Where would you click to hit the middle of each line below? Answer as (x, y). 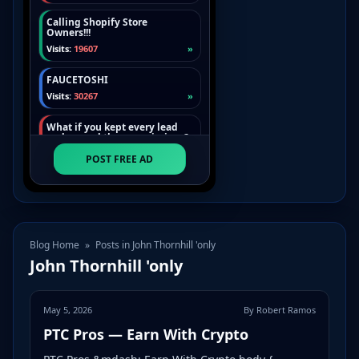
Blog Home (54, 245)
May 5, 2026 (68, 310)
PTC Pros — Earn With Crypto (146, 335)
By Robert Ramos (280, 310)
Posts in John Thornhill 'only (154, 245)
